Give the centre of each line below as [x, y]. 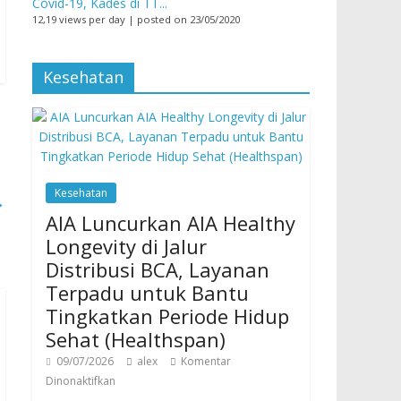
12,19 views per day [79, 20]
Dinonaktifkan [81, 381]
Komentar [206, 362]
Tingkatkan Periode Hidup [167, 316]
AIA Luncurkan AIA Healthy [171, 223]
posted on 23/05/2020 [188, 20]
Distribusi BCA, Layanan [158, 270]
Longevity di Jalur [126, 247]
